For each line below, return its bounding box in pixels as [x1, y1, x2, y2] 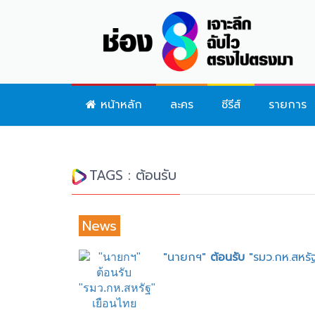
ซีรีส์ [221, 96, 240, 113]
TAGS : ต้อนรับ [89, 165, 176, 186]
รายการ [269, 96, 307, 113]
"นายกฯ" [163, 248, 210, 266]
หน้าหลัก [96, 96, 142, 113]
